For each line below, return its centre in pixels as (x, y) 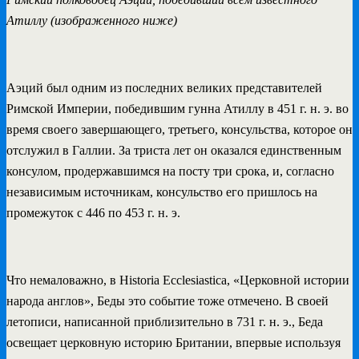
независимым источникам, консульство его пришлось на (162, 192)
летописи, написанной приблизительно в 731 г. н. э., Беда (165, 321)
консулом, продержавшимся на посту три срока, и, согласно (170, 171)
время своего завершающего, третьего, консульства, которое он (179, 129)
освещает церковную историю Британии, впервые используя (173, 342)
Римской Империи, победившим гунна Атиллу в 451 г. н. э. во (177, 108)
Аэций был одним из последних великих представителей (164, 87)
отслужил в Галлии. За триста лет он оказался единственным (174, 150)
